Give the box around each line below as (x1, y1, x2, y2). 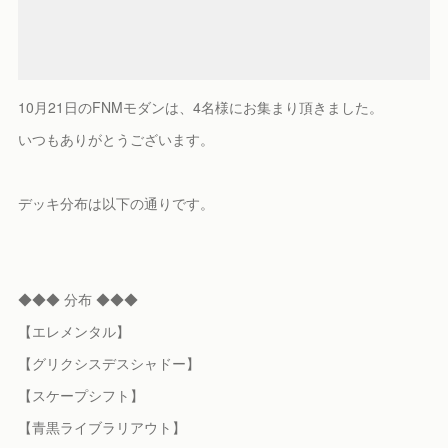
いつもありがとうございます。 (18, 129, 215, 150)
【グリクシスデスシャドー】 (18, 353, 201, 374)
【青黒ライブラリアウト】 (18, 417, 187, 438)
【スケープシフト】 (18, 385, 145, 406)
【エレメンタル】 (18, 321, 131, 342)
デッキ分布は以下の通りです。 (18, 193, 215, 214)
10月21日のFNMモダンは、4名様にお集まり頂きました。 (18, 97, 384, 118)
